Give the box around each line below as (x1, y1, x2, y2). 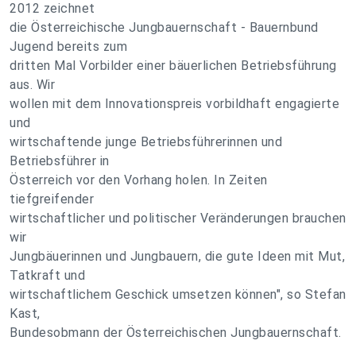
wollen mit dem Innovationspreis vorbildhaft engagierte (10, 96, 339, 111)
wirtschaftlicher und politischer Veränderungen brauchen (10, 211, 346, 226)
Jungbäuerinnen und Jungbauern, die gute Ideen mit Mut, (10, 249, 345, 264)
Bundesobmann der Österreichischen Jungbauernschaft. (10, 325, 342, 340)
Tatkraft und (10, 268, 85, 283)
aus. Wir (10, 77, 55, 92)
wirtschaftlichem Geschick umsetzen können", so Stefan (10, 287, 346, 302)
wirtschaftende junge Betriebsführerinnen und (10, 134, 282, 149)
